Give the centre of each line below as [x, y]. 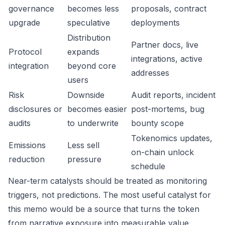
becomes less [93, 9]
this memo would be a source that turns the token [104, 209]
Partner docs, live [165, 45]
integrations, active [167, 59]
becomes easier [97, 109]
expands [83, 52]
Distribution [89, 38]
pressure [84, 159]
